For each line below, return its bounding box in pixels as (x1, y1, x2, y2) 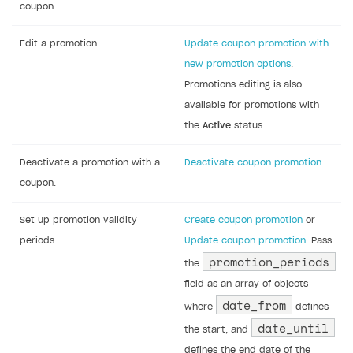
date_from (222, 295, 286, 314)
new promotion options (184, 59, 291, 69)
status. (231, 121, 265, 130)
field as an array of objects (184, 279, 308, 288)
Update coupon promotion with (184, 39, 329, 48)
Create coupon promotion (184, 215, 303, 225)
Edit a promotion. (20, 39, 99, 48)
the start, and (184, 325, 251, 334)
